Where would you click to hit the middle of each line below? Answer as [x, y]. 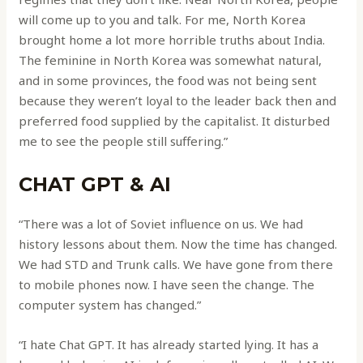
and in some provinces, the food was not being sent [168, 80]
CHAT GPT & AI [95, 184]
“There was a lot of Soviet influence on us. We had [161, 223]
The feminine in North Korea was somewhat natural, [171, 60]
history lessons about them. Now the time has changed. [178, 243]
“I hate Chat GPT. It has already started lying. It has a [169, 344]
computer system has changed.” [110, 304]
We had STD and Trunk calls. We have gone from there [176, 264]
